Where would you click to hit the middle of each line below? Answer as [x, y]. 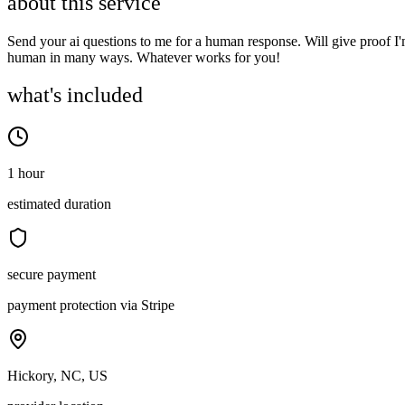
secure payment [52, 275]
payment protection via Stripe [91, 306]
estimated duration [59, 204]
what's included [75, 95]
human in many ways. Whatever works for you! [144, 57]
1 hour [26, 174]
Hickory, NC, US [57, 376]
